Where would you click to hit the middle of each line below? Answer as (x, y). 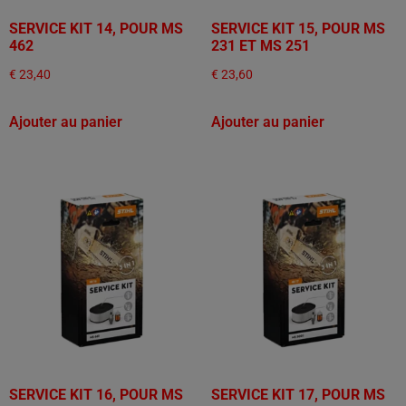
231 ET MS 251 (260, 46)
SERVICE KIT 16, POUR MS (96, 395)
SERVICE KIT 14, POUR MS (96, 29)
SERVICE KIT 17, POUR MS (298, 395)
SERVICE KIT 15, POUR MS (298, 29)
